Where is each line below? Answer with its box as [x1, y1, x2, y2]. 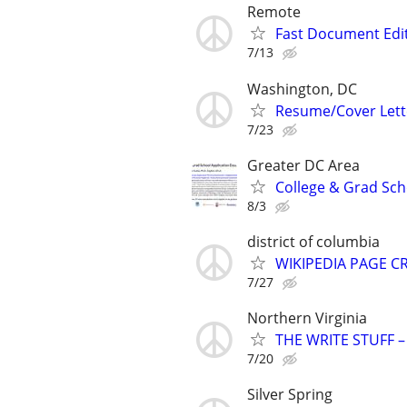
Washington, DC [247, 78, 357, 99]
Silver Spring [247, 384, 333, 405]
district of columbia [247, 231, 380, 252]
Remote [247, 2, 301, 23]
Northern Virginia [247, 308, 367, 329]
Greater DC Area [247, 154, 360, 175]
